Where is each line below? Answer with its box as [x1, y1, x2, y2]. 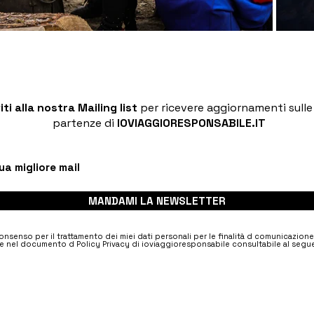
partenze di [53, 116, 117, 130]
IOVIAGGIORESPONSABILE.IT [117, 116, 266, 130]
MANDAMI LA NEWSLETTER [88, 194, 226, 207]
